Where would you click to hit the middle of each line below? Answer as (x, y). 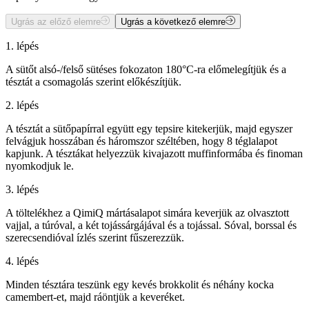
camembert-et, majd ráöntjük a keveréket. (95, 297)
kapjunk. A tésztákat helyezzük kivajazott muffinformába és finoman (154, 153)
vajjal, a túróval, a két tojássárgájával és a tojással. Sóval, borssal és (151, 225)
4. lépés (22, 261)
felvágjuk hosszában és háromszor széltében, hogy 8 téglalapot (141, 141)
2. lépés (22, 105)
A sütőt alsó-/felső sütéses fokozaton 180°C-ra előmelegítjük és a (146, 69)
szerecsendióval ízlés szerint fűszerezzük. (95, 237)
